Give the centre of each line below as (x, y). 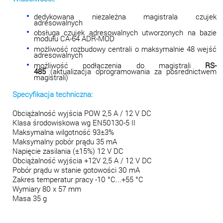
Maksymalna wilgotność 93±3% (63, 132)
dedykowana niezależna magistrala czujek (125, 16)
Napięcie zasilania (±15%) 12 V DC (68, 151)
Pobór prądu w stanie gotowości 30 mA (76, 170)
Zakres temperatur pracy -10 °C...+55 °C (78, 179)
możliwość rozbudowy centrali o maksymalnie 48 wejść (125, 49)
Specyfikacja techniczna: (53, 94)
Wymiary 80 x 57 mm (47, 189)
